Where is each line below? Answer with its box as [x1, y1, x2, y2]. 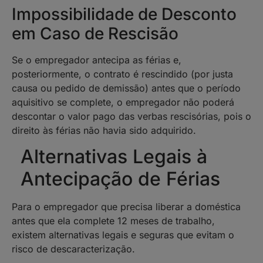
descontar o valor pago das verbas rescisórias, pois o [12, 110, 251, 123]
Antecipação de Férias [21, 167, 220, 191]
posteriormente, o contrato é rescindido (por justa [12, 68, 233, 80]
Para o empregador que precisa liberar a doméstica [12, 201, 241, 213]
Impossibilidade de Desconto [12, 4, 237, 25]
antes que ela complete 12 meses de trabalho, [12, 215, 215, 227]
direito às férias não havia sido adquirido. [12, 124, 196, 137]
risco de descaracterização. [12, 243, 135, 255]
